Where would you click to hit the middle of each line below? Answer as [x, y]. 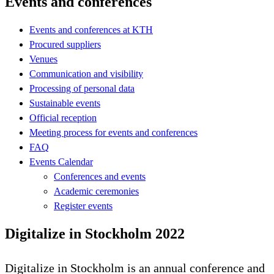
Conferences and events [100, 176]
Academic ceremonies [96, 191]
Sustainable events [65, 103]
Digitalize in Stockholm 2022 [95, 233]
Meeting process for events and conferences [113, 132]
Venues [43, 59]
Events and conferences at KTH [91, 29]
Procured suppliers [65, 44]
